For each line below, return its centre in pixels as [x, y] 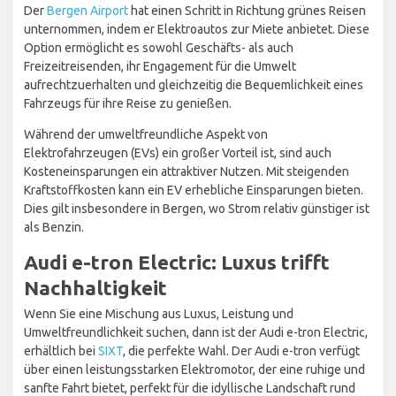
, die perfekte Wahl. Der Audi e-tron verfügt [241, 351]
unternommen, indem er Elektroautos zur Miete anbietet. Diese [197, 30]
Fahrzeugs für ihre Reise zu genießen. [128, 104]
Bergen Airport [88, 11]
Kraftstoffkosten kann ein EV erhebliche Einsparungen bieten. [194, 190]
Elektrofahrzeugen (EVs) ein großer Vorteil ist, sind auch [178, 153]
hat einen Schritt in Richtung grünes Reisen [247, 11]
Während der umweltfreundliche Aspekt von [146, 135]
